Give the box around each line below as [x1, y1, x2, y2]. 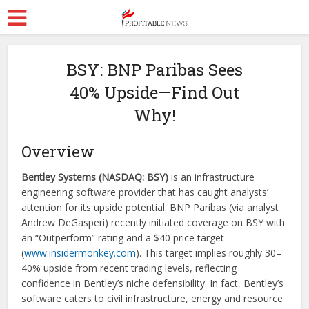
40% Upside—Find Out [70, 81, 239, 103]
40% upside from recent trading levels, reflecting [21, 261, 237, 275]
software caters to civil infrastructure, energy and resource [21, 292, 283, 305]
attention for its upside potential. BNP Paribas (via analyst [21, 201, 279, 214]
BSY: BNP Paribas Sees [66, 59, 243, 81]
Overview [21, 141, 95, 161]
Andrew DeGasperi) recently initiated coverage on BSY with [21, 216, 286, 229]
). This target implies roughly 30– [136, 246, 282, 259]
